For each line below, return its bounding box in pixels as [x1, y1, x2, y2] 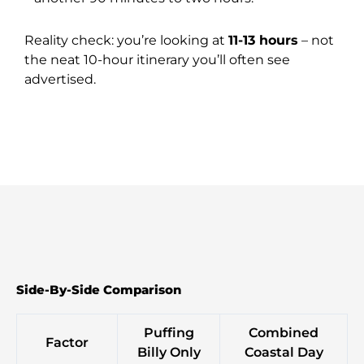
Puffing [143, 325, 194, 341]
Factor [45, 335, 89, 351]
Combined [249, 325, 318, 341]
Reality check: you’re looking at [24, 32, 228, 49]
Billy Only [136, 344, 201, 361]
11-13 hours [228, 32, 298, 49]
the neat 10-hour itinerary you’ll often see [24, 52, 290, 68]
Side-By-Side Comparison [16, 283, 181, 298]
